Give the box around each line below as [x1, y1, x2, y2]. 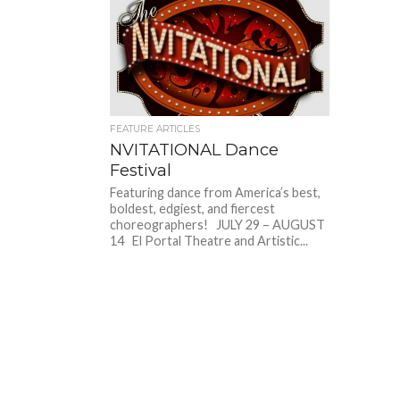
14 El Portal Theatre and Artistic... [110, 232, 309, 248]
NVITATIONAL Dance [110, 138, 279, 160]
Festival [110, 159, 172, 180]
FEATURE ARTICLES [110, 122, 201, 135]
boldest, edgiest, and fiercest [110, 200, 276, 216]
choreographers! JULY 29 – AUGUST [110, 216, 326, 232]
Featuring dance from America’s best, [110, 184, 321, 200]
